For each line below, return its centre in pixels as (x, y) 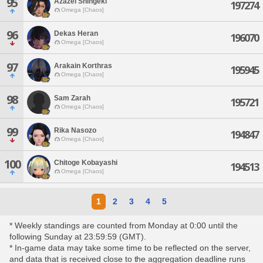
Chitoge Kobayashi (86, 162)
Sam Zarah (72, 98)
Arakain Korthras (83, 65)
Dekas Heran (76, 33)
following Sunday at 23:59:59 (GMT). (78, 237)
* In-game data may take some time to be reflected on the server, (130, 248)
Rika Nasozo (75, 130)
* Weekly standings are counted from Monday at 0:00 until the (124, 225)
